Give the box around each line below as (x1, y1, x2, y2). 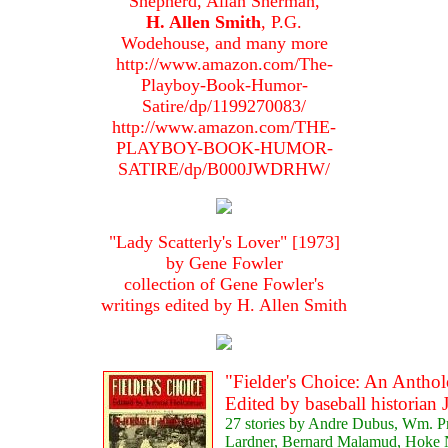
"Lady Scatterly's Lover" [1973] (108, 232, 340, 253)
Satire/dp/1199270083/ (142, 96, 306, 117)
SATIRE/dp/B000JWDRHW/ (118, 159, 330, 180)
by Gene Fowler (165, 253, 283, 274)
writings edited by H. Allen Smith (101, 295, 347, 316)
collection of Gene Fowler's (124, 274, 324, 295)
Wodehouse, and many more (120, 33, 328, 54)
